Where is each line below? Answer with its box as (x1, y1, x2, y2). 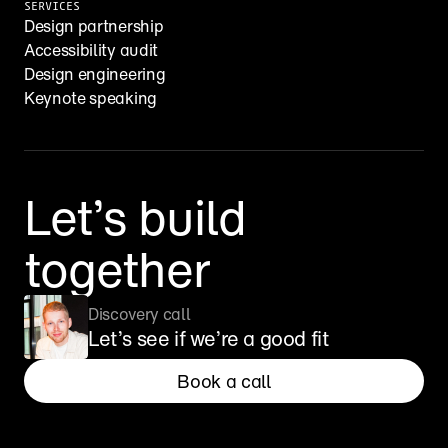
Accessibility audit (24, 38, 158, 62)
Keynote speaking (24, 86, 157, 110)
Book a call (177, 367, 271, 394)
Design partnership (24, 14, 164, 38)
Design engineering (24, 62, 166, 86)
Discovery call (88, 302, 191, 326)
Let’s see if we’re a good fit (88, 324, 329, 353)
